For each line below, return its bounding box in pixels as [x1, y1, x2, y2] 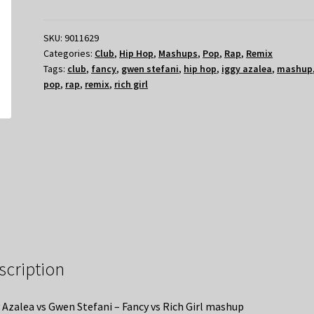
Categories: [43, 46, 95, 60]
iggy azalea [221, 62, 273, 75]
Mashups [158, 46, 198, 60]
